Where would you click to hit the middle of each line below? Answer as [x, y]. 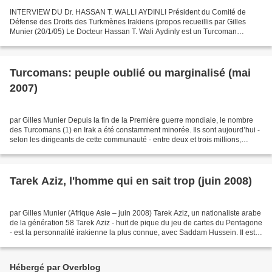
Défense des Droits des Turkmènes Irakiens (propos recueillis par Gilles [128, 22]
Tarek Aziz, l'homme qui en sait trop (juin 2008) [131, 181]
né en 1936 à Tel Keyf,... [49, 242]
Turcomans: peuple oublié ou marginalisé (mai [130, 73]
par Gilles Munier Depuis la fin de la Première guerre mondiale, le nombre [131, 120]
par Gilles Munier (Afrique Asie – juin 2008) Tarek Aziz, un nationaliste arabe [135, 213]
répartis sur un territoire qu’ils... [60, 149]
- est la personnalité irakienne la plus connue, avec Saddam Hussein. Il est [132, 232]
